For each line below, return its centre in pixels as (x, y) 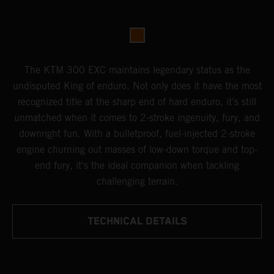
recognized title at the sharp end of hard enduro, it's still (137, 102)
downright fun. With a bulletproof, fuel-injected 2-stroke (137, 133)
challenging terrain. (137, 181)
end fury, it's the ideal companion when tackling (137, 165)
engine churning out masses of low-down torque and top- (137, 149)
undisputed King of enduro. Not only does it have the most (137, 86)
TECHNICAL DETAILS (137, 221)
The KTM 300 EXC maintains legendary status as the (137, 70)
